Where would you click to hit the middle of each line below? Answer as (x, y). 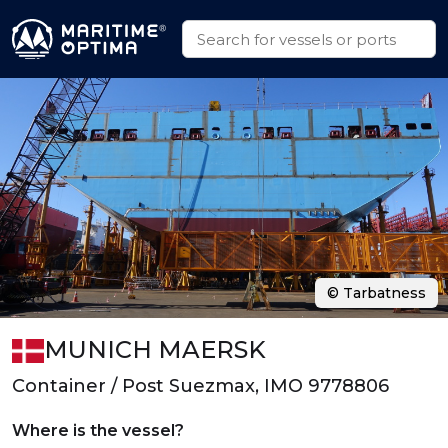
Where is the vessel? (98, 430)
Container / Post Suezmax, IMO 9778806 (200, 386)
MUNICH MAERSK (155, 349)
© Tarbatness (376, 293)
